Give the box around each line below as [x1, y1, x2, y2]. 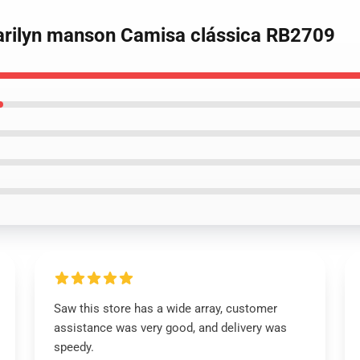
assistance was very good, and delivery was [53, 321, 287, 335]
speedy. [53, 340, 94, 354]
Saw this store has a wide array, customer [53, 301, 277, 316]
